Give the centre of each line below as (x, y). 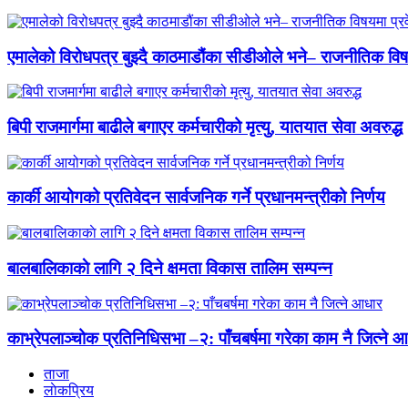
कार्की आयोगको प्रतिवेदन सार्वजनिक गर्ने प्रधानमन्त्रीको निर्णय (196, 198)
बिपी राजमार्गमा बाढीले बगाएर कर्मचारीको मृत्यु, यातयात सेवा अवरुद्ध (205, 127)
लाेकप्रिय (69, 391)
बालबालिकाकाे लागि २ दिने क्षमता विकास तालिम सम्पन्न (170, 268)
